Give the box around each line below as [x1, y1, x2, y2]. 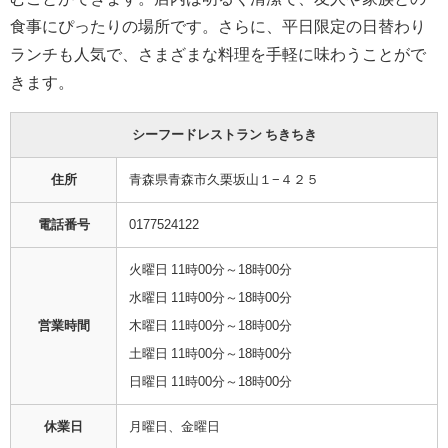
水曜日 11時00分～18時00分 [129, 290, 292, 304]
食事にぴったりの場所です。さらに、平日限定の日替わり [10, 17, 426, 34]
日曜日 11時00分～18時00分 [129, 374, 292, 388]
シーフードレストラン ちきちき [131, 127, 317, 141]
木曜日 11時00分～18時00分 [129, 318, 292, 332]
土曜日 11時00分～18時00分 [129, 346, 292, 360]
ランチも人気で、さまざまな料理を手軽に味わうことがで [10, 45, 426, 62]
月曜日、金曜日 [129, 419, 220, 433]
